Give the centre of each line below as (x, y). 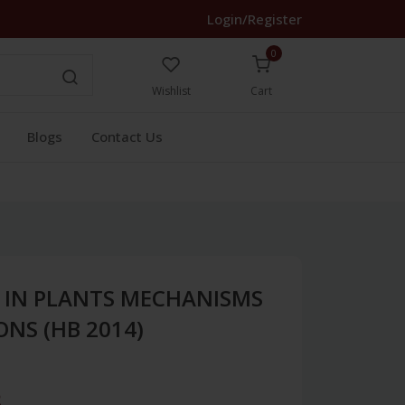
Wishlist (171, 91)
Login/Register (254, 19)
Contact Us (127, 137)
